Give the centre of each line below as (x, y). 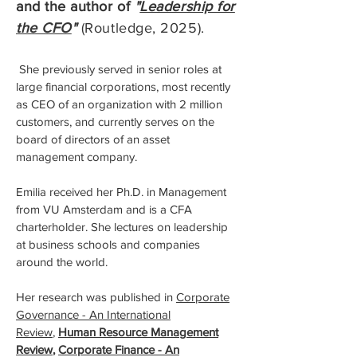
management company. (76, 157)
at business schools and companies (108, 244)
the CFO (44, 28)
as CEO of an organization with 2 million (119, 104)
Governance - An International (93, 314)
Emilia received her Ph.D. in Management (121, 192)
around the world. (62, 262)
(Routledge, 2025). (143, 28)
